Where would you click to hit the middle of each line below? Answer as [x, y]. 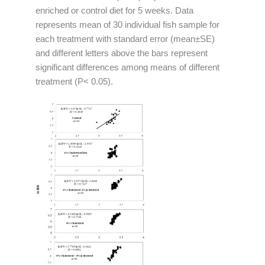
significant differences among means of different [127, 68]
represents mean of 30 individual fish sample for [127, 25]
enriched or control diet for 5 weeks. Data [114, 11]
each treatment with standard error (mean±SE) [125, 39]
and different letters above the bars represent [122, 54]
